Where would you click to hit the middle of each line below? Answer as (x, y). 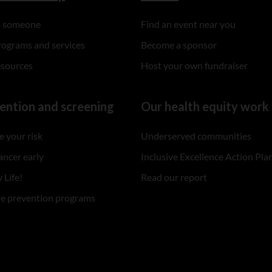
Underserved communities (196, 136)
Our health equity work (205, 107)
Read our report (174, 177)
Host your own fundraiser (195, 66)
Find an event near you (189, 24)
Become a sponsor (179, 45)
